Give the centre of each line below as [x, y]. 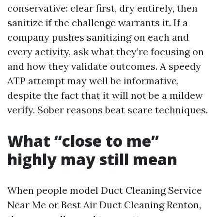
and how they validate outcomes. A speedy [104, 66]
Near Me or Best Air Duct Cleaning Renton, [104, 205]
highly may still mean [92, 159]
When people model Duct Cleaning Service [105, 190]
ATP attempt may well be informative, [93, 81]
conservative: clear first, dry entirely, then [102, 8]
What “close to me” [83, 141]
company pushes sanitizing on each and [98, 37]
